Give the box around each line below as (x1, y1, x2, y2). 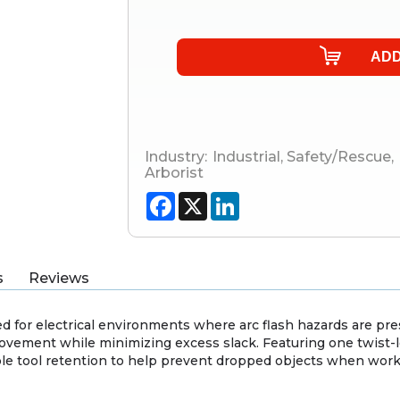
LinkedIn (239, 192, 286, 206)
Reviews (29, 270, 89, 287)
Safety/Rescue (283, 148, 391, 166)
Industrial (212, 148, 280, 166)
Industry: (145, 148, 207, 166)
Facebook (175, 192, 228, 206)
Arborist (145, 164, 204, 182)
